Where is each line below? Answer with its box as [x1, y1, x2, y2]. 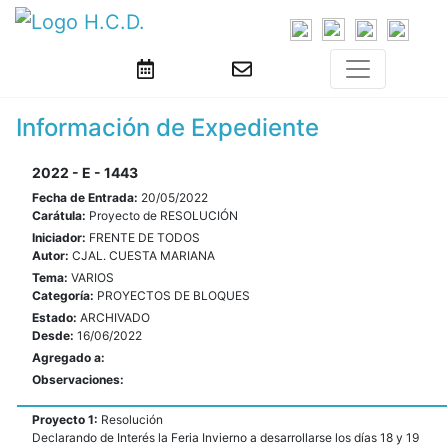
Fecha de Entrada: [32, 190, 141, 206]
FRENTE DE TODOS [89, 230, 200, 246]
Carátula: [32, 208, 89, 224]
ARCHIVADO [80, 310, 150, 326]
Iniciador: [32, 230, 89, 246]
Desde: [32, 328, 77, 344]
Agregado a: [32, 350, 105, 366]
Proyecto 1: [32, 412, 101, 428]
